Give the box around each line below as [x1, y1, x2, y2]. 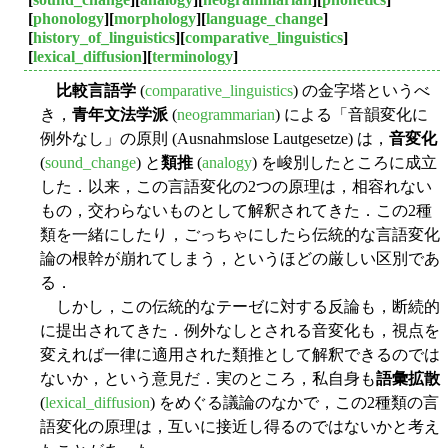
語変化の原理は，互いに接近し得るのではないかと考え [40, 417, 440, 435]
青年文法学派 [72, 105, 168, 123]
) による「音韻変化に [275, 105, 428, 123]
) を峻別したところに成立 [252, 153, 437, 171]
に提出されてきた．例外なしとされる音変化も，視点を [40, 321, 440, 339]
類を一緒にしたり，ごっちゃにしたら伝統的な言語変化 [40, 225, 440, 243]
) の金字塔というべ [293, 81, 430, 99]
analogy [202, 153, 252, 171]
